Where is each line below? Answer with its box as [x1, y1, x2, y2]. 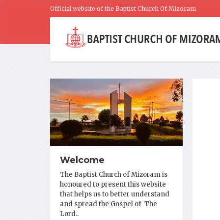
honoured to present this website [60, 180, 166, 189]
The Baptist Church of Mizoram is [60, 170, 167, 179]
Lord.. [60, 210, 79, 218]
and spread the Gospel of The [60, 200, 157, 208]
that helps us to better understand [60, 190, 169, 198]
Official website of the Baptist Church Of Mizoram [50, 4, 196, 12]
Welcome [60, 155, 105, 165]
